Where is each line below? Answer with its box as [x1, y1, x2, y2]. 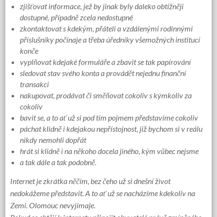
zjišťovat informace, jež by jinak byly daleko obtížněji [20, 1, 184, 11]
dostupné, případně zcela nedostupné [20, 13, 133, 22]
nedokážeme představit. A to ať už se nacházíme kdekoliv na [10, 188, 196, 198]
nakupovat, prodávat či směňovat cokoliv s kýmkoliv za [20, 91, 192, 100]
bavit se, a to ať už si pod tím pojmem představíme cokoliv [20, 113, 199, 123]
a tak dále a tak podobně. [20, 157, 97, 167]
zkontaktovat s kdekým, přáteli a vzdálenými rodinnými [20, 24, 193, 33]
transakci [20, 79, 49, 89]
